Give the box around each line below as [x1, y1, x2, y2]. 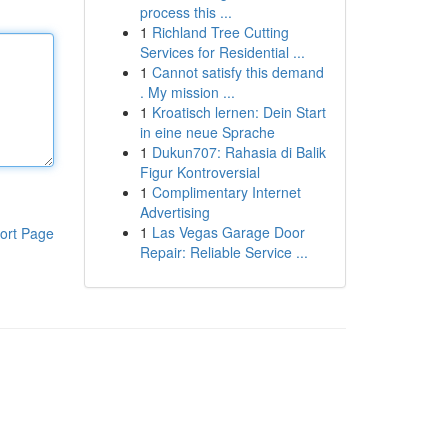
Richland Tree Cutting [151, 22, 289, 42]
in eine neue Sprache [139, 122, 275, 142]
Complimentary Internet [151, 182, 301, 202]
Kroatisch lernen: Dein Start [151, 102, 326, 122]
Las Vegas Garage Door [151, 222, 305, 242]
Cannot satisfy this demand [151, 62, 324, 82]
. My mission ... [139, 82, 235, 102]
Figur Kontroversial [139, 162, 260, 182]
